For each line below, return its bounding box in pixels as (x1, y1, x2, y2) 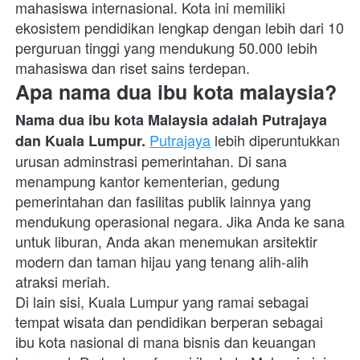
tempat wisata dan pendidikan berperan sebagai (15, 311, 323, 333)
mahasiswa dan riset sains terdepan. (15, 57, 250, 79)
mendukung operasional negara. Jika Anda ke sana (15, 211, 345, 232)
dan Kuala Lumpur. (15, 130, 149, 152)
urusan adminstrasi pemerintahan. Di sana (15, 150, 287, 172)
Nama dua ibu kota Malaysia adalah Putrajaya (15, 109, 327, 131)
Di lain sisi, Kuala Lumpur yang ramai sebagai (15, 291, 309, 313)
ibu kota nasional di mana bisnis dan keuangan (15, 331, 316, 353)
